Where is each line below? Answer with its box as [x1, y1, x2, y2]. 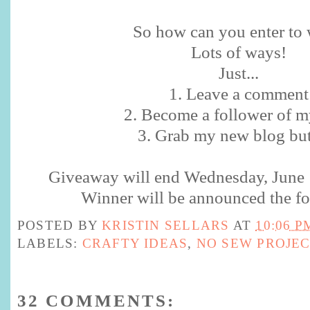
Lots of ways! [191, 43, 286, 62]
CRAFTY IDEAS [82, 235, 188, 250]
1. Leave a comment [169, 84, 309, 104]
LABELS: [17, 235, 82, 250]
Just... [219, 64, 259, 83]
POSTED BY [17, 217, 102, 232]
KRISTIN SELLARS [102, 217, 230, 232]
